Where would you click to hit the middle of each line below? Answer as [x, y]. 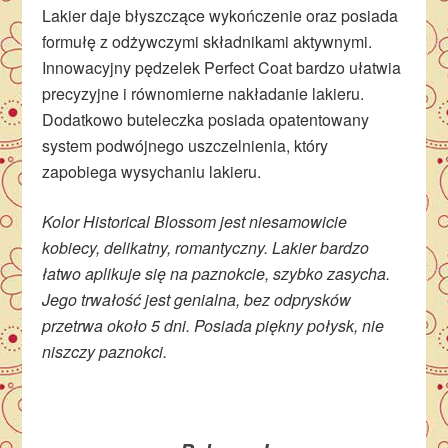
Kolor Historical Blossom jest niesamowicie [195, 221]
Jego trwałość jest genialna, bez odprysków [197, 299]
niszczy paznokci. [105, 351]
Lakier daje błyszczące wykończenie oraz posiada [220, 15]
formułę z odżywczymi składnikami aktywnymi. [207, 41]
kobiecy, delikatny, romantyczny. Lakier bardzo [206, 247]
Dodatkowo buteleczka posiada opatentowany [206, 119]
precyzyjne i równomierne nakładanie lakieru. [203, 93]
